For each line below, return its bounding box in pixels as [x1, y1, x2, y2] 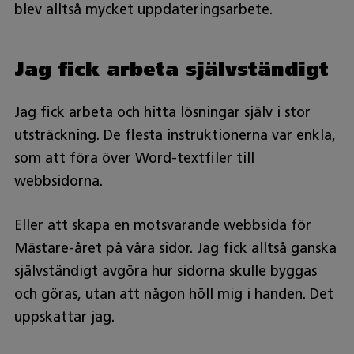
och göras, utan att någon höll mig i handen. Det [13, 284, 333, 303]
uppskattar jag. [13, 307, 115, 326]
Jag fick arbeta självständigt [13, 57, 329, 81]
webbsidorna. [13, 171, 103, 190]
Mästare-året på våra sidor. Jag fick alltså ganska [13, 239, 337, 257]
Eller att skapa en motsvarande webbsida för [13, 216, 311, 234]
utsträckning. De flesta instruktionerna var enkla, [13, 126, 336, 144]
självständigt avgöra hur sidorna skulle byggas [13, 262, 317, 280]
